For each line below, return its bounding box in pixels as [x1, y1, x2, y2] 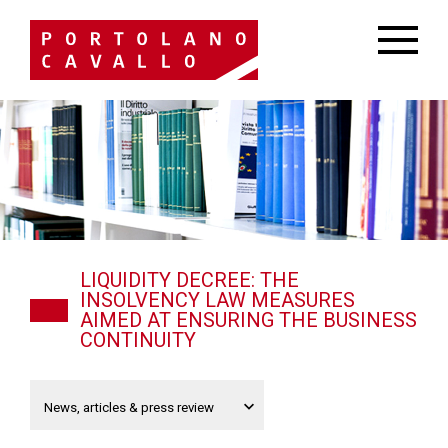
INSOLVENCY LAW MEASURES [80, 288, 355, 312]
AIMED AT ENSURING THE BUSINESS [80, 308, 417, 332]
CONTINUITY [80, 328, 196, 352]
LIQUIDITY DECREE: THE [80, 268, 299, 292]
